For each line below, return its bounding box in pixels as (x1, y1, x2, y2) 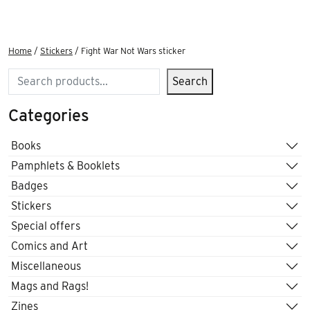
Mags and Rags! (11, 280, 89, 293)
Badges (11, 179, 48, 193)
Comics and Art (11, 239, 88, 253)
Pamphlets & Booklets (11, 159, 120, 173)
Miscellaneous (11, 259, 81, 273)
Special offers (11, 219, 80, 233)
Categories (8, 104, 89, 125)
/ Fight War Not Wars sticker (73, 45, 185, 56)
